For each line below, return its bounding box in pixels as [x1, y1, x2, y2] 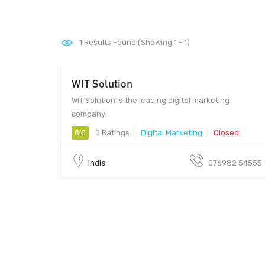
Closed [214, 128, 239, 137]
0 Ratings [93, 128, 130, 137]
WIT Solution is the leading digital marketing [72, 95, 230, 105]
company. [72, 109, 106, 118]
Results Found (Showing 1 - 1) [82, 38, 190, 47]
